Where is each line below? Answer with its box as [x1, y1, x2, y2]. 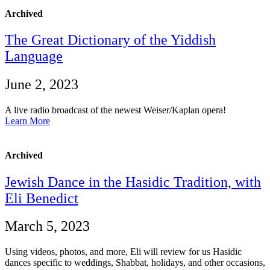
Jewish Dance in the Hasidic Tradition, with [5, 174, 261, 190]
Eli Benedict [5, 190, 78, 206]
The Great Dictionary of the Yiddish [5, 32, 216, 48]
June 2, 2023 [5, 77, 78, 93]
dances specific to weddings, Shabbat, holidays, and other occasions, [5, 257, 265, 268]
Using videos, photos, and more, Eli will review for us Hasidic [5, 246, 242, 257]
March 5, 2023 [5, 218, 90, 234]
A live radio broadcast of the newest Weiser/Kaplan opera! [5, 105, 226, 115]
